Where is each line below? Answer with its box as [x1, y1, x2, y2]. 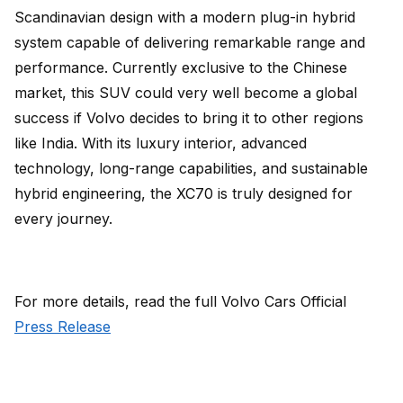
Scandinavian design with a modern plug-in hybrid [14, 8, 355, 26]
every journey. [14, 210, 112, 228]
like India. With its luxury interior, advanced [14, 134, 307, 152]
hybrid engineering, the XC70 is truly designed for [14, 184, 353, 202]
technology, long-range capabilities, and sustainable [14, 159, 368, 177]
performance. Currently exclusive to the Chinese [14, 58, 347, 76]
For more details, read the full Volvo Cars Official [14, 292, 346, 310]
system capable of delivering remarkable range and [14, 33, 365, 51]
